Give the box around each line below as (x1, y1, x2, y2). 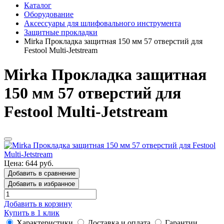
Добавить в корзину (4, 199, 72, 208)
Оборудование (24, 10, 73, 18)
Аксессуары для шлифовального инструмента (24, 19, 181, 27)
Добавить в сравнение (8, 169, 75, 177)
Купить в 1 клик (4, 208, 59, 217)
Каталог (24, 1, 51, 9)
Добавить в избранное (8, 179, 75, 187)
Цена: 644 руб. (4, 158, 53, 167)
